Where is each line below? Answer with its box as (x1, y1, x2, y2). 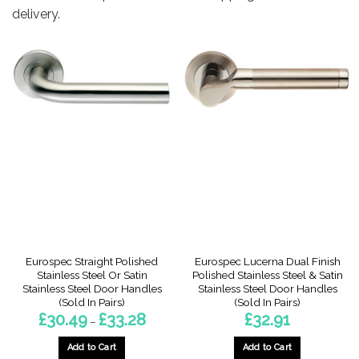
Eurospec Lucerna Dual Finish (194, 254, 341, 268)
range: (144, 319, 176, 333)
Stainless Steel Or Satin (36, 268, 147, 281)
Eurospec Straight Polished (26, 254, 158, 268)
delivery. (12, 6, 60, 22)
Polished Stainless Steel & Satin (192, 268, 343, 281)
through (144, 340, 185, 353)
